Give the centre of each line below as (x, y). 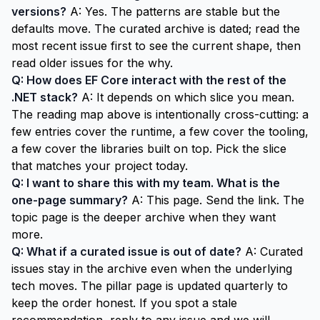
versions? (39, 11)
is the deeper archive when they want (172, 217)
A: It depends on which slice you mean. (186, 97)
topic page (40, 217)
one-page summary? (70, 200)
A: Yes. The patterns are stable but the (173, 11)
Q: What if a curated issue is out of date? (126, 251)
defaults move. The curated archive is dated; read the (156, 29)
